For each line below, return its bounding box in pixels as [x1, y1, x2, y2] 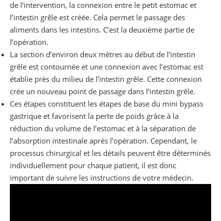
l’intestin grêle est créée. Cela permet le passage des [10, 12, 185, 23]
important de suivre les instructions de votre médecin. [10, 173, 193, 183]
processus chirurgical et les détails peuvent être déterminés [10, 148, 211, 158]
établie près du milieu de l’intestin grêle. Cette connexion [10, 74, 202, 84]
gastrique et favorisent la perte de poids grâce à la [10, 111, 179, 121]
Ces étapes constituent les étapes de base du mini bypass [10, 99, 203, 109]
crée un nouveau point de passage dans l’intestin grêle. [10, 86, 195, 97]
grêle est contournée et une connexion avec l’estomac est [10, 62, 203, 72]
